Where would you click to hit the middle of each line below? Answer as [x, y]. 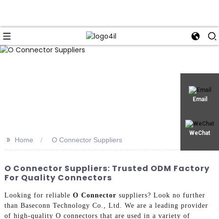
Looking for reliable [38, 196]
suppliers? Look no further [161, 196]
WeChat [200, 133]
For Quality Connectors [58, 177]
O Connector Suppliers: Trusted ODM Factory [107, 168]
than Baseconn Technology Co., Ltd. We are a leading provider [106, 206]
